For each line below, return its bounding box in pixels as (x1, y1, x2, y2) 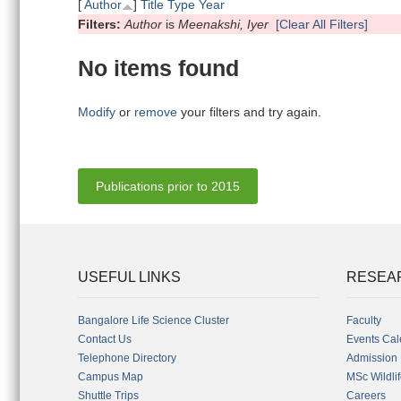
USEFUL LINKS (78, 269, 181, 285)
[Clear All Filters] (276, 17, 368, 31)
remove (134, 105, 177, 119)
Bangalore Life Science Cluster (78, 314, 229, 327)
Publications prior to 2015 (96, 179, 240, 193)
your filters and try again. (177, 105, 321, 119)
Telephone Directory (78, 352, 176, 364)
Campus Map (78, 371, 143, 383)
